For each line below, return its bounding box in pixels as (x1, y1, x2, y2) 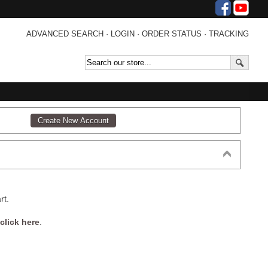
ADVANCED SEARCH (26, 29, 103, 38)
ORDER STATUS (142, 29, 202, 38)
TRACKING (209, 29, 249, 38)
